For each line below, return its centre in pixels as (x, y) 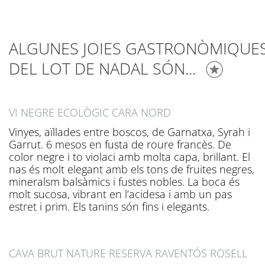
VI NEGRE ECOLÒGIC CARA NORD (90, 113)
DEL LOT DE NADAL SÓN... (102, 69)
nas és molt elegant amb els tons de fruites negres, (132, 169)
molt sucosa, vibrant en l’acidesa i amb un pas (120, 194)
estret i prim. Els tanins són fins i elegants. (109, 207)
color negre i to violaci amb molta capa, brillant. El (130, 157)
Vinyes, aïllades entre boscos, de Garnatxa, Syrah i (130, 132)
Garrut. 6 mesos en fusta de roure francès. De (120, 145)
